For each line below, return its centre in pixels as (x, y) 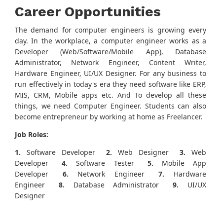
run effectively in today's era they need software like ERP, (110, 84)
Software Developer (58, 152)
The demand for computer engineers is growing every (110, 30)
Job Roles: (32, 135)
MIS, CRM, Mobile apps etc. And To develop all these (110, 95)
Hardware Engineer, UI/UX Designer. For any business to (110, 74)
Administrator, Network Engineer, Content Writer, (110, 63)
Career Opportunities (88, 12)
